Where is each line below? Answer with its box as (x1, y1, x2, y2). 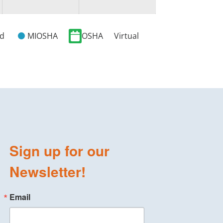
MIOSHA (27, 30, 58, 41)
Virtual (114, 30, 139, 41)
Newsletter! (9, 161, 86, 182)
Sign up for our (9, 140, 110, 161)
